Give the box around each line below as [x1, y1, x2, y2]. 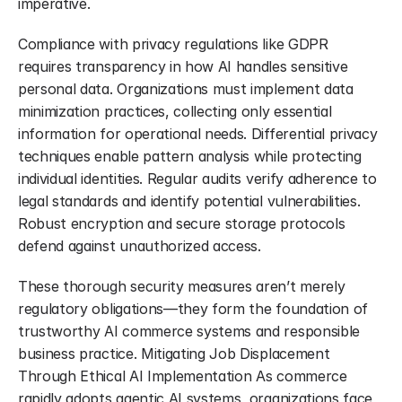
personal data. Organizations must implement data [18, 80, 354, 98]
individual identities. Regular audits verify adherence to [18, 170, 377, 188]
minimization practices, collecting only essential [18, 102, 332, 120]
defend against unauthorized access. [18, 237, 261, 255]
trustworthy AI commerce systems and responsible [18, 322, 360, 340]
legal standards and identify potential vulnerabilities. [18, 192, 361, 210]
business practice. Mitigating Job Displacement [18, 345, 330, 363]
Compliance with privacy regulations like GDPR [18, 35, 328, 53]
